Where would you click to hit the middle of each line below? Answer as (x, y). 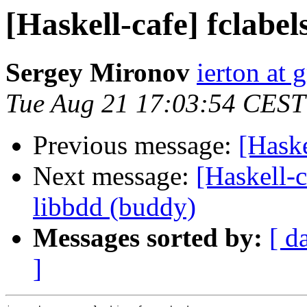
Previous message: (136, 145)
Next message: (114, 176)
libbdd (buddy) (114, 207)
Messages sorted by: (148, 238)
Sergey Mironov (98, 73)
